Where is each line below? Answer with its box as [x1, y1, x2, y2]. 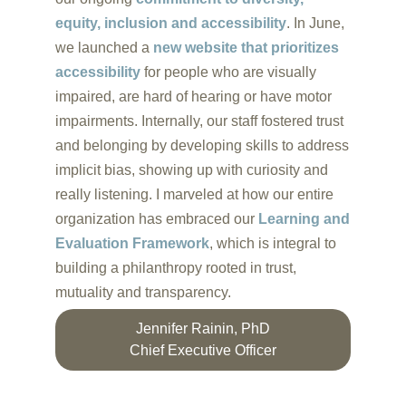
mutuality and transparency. [54, 285, 231, 300]
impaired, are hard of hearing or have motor [54, 89, 332, 104]
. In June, [285, 15, 344, 31]
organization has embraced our [54, 211, 258, 227]
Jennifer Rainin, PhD [135, 321, 270, 336]
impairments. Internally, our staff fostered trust [54, 113, 343, 129]
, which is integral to [208, 236, 336, 251]
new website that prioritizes [152, 40, 339, 55]
